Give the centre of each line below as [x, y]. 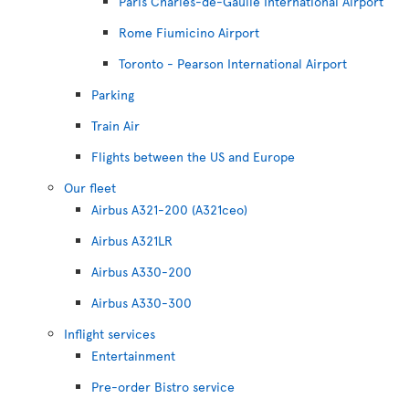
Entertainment [133, 356]
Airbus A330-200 [142, 272]
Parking [113, 94]
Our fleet [90, 188]
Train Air [115, 126]
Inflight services [110, 334]
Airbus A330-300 [142, 303]
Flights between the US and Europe [193, 157]
